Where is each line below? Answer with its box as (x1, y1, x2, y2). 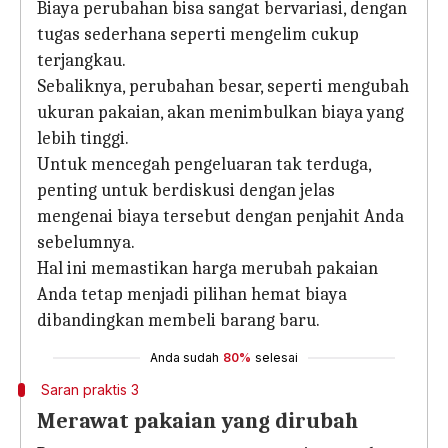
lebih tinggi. (37, 128, 129, 149)
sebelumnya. (37, 232, 135, 253)
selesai (255, 350, 298, 365)
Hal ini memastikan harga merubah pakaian (37, 258, 378, 279)
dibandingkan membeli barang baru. (37, 310, 320, 331)
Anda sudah (150, 350, 219, 365)
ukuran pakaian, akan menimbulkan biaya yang (37, 102, 404, 123)
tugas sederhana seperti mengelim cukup (37, 24, 359, 45)
